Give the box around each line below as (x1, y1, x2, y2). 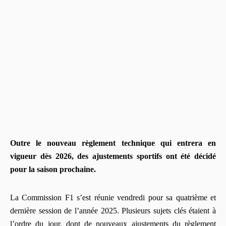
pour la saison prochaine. (10, 164, 96, 174)
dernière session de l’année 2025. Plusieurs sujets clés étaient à (10, 206, 216, 215)
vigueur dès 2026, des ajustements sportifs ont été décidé (10, 151, 216, 160)
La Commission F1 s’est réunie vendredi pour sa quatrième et (10, 193, 216, 202)
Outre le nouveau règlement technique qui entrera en (10, 138, 216, 147)
